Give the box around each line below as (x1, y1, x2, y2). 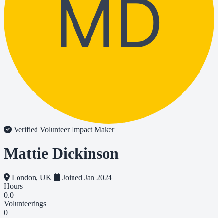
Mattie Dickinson (4, 145, 119, 163)
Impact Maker (72, 126, 114, 134)
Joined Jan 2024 (60, 173, 112, 182)
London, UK (10, 173, 54, 182)
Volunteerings (4, 199, 46, 208)
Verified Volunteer (12, 126, 72, 134)
